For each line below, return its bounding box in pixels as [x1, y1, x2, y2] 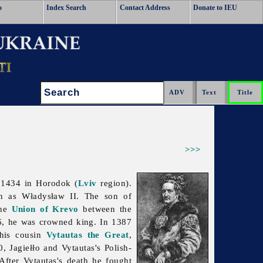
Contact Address [120, 4, 170, 12]
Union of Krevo [11, 204, 79, 214]
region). [96, 178, 132, 188]
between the [78, 204, 132, 214]
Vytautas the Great [46, 230, 129, 240]
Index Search [46, 4, 86, 12]
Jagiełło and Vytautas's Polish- [9, 242, 132, 253]
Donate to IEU [193, 4, 237, 12]
